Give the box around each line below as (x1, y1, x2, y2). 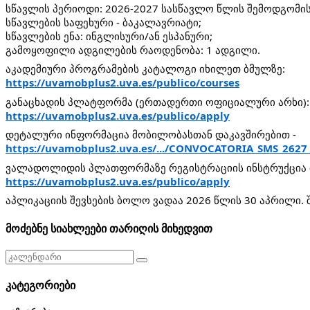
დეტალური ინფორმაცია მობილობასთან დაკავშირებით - (6, 127, 296, 142)
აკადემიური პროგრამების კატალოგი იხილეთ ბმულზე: (6, 62, 285, 76)
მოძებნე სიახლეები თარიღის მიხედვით (6, 222, 212, 235)
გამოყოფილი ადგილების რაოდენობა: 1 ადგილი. (6, 42, 260, 57)
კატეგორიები (6, 280, 75, 292)
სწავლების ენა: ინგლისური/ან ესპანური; (6, 28, 212, 43)
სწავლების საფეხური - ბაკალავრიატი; (6, 15, 201, 29)
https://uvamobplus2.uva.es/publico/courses (6, 75, 239, 90)
